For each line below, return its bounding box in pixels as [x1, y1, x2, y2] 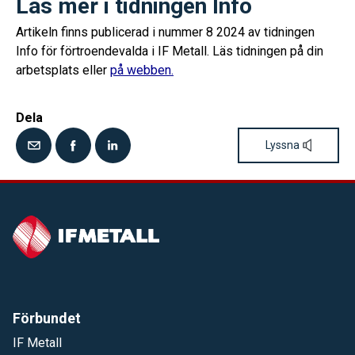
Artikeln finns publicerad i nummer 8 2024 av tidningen [16, 25, 315, 40]
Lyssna [265, 138, 300, 151]
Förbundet [13, 309, 81, 326]
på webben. [110, 63, 174, 78]
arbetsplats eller [16, 63, 110, 78]
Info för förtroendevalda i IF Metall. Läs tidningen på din [16, 44, 323, 59]
